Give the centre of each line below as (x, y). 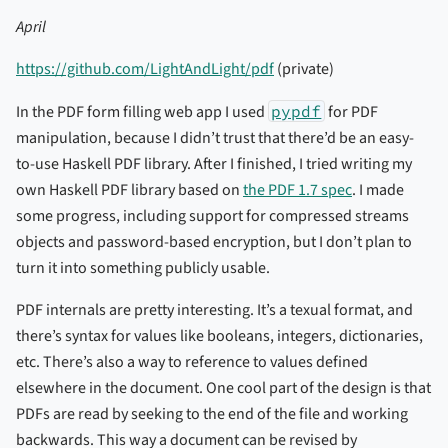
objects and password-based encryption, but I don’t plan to (214, 241)
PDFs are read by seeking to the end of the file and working (212, 413)
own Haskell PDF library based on (129, 189)
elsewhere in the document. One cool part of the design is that (223, 387)
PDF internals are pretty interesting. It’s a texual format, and (214, 309)
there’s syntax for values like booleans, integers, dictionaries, (219, 335)
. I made (378, 189)
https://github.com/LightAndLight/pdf (145, 68)
